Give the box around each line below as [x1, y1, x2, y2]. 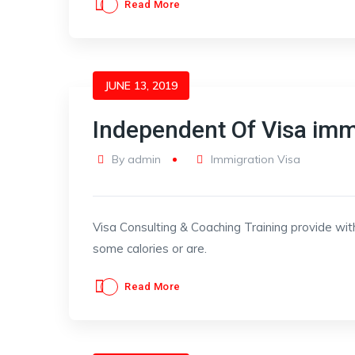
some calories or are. [93, 241, 207, 256]
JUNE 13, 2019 [105, 78, 177, 93]
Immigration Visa [211, 152, 301, 166]
